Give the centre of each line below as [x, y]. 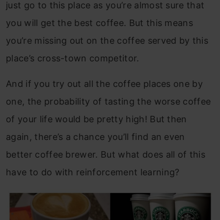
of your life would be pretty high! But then [96, 119]
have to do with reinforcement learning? [93, 172]
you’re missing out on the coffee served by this [107, 41]
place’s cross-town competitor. [73, 58]
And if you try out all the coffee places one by [105, 84]
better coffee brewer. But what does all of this [106, 154]
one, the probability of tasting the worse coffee [109, 101]
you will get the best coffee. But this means [100, 23]
